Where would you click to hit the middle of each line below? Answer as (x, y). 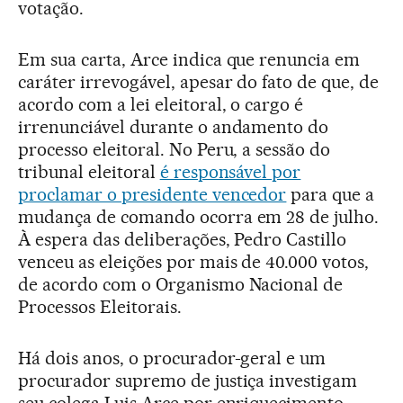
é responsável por (230, 171)
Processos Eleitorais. (100, 306)
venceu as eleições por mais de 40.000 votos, (194, 261)
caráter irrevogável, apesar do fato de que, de (199, 81)
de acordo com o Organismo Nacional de (181, 284)
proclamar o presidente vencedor (152, 194)
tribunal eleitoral (89, 171)
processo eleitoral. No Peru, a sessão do (175, 149)
